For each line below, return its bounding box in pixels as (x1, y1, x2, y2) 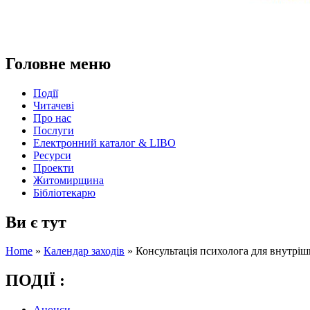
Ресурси (33, 149, 71, 161)
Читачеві (33, 99, 74, 111)
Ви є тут (6, 212, 66, 231)
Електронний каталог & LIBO (33, 136, 176, 149)
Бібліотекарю (33, 186, 95, 199)
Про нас (33, 111, 71, 124)
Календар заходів (44, 245, 125, 257)
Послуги (33, 124, 74, 136)
